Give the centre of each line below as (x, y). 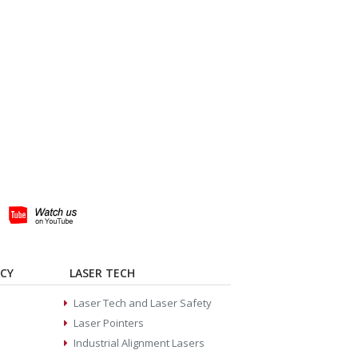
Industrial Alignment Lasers (139, 343)
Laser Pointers (108, 323)
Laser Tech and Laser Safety (142, 303)
